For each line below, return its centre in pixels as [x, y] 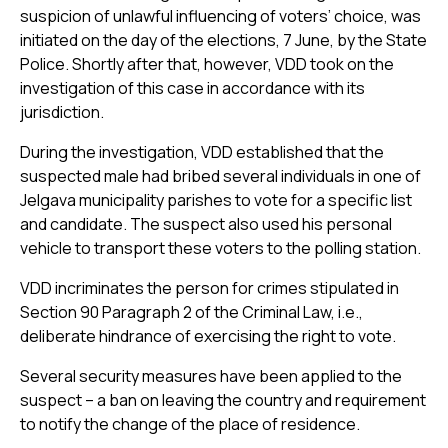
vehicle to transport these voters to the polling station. [220, 248]
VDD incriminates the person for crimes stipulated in [209, 288]
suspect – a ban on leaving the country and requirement [223, 400]
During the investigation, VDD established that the [202, 152]
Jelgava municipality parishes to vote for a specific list [216, 200]
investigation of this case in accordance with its [192, 88]
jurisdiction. [62, 112]
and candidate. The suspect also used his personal [206, 224]
